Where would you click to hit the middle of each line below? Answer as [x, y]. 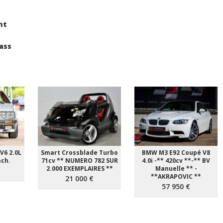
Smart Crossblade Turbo [80, 153]
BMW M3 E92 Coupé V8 [176, 153]
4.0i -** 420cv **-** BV [176, 161]
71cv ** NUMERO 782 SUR [79, 161]
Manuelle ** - [176, 169]
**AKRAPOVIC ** [176, 177]
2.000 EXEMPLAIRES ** [79, 169]
